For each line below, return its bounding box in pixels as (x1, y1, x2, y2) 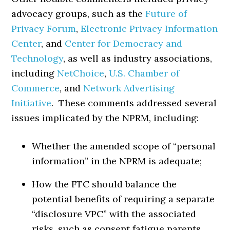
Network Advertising (83, 82, 175, 94)
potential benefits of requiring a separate (32, 193, 215, 205)
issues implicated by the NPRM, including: (11, 111, 199, 124)
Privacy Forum (11, 22, 76, 34)
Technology (11, 52, 64, 64)
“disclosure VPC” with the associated (32, 207, 197, 220)
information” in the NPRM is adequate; (32, 155, 202, 167)
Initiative (11, 97, 52, 109)
